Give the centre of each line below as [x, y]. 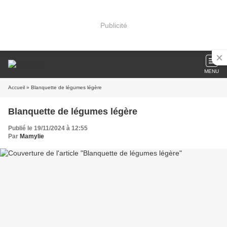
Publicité [113, 25]
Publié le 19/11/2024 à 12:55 [48, 128]
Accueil [16, 87]
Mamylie [32, 136]
